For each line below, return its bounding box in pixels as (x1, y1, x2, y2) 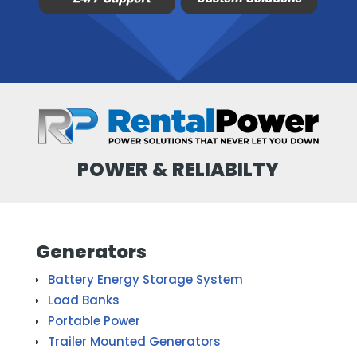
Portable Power (47, 312, 140, 330)
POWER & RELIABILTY (77, 156, 280, 183)
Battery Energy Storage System (47, 271, 243, 288)
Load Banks (47, 292, 120, 309)
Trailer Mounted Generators (47, 333, 221, 351)
